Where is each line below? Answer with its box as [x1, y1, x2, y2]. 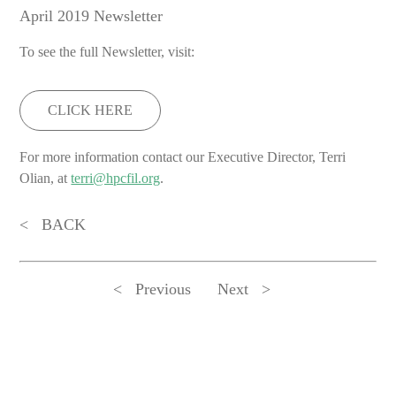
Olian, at [19, 171, 72, 186]
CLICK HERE [48, 103, 133, 118]
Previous [134, 280, 191, 298]
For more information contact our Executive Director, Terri [19, 149, 346, 164]
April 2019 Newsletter [19, 7, 164, 25]
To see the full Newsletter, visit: [19, 44, 195, 59]
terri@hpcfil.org [71, 171, 161, 186]
